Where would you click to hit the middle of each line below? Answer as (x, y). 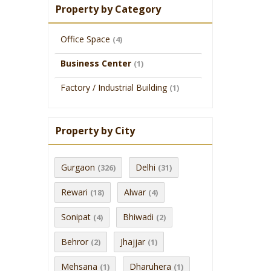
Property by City (95, 130)
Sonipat (76, 217)
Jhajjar (133, 241)
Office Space (85, 39)
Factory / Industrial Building (114, 87)
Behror (75, 241)
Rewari (74, 192)
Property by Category (108, 9)
